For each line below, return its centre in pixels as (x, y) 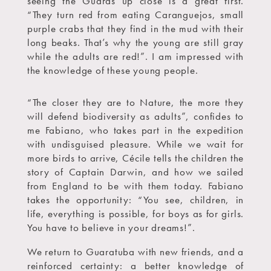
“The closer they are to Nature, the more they (135, 103)
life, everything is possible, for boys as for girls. (135, 214)
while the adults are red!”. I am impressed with (135, 57)
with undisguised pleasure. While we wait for (135, 144)
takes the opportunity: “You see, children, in (135, 200)
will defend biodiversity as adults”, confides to (135, 116)
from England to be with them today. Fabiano (135, 186)
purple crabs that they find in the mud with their (135, 29)
